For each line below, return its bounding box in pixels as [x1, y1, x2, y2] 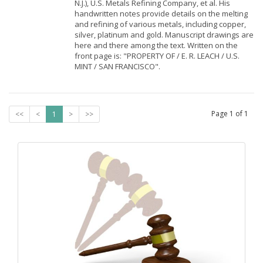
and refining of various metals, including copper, [75, 19, 246, 29]
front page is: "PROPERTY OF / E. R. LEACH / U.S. [75, 50, 240, 61]
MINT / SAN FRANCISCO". [75, 61, 160, 72]
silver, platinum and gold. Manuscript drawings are [75, 29, 254, 40]
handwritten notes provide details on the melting [75, 8, 248, 19]
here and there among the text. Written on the [75, 40, 238, 50]
